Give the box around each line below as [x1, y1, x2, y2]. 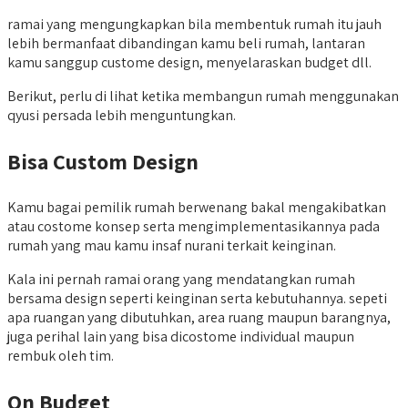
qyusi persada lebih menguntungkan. [7, 105, 236, 125]
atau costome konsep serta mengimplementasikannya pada [7, 216, 380, 236]
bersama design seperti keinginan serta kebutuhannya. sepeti [7, 288, 387, 308]
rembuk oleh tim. [7, 345, 114, 365]
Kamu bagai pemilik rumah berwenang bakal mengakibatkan [7, 197, 386, 217]
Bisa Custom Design [7, 146, 199, 176]
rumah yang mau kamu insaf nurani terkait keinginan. [7, 235, 336, 255]
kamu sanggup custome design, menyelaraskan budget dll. [7, 52, 372, 72]
